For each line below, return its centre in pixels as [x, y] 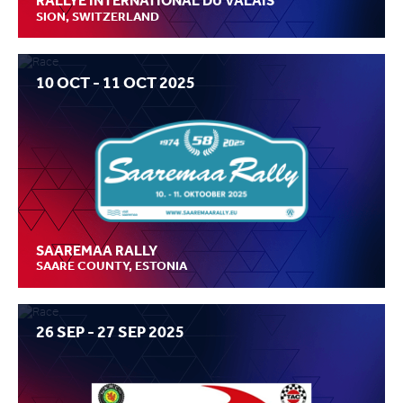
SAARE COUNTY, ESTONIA [112, 266]
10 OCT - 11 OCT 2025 [116, 82]
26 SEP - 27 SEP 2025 [110, 332]
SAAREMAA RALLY [97, 250]
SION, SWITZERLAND [98, 16]
